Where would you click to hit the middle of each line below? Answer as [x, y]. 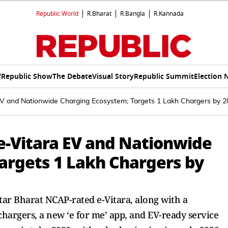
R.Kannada [169, 14]
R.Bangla [133, 14]
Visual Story [113, 76]
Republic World [57, 14]
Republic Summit [164, 76]
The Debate [72, 76]
